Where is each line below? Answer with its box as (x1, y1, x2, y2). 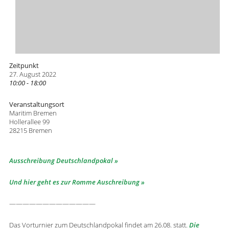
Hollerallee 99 (9, 117, 50, 126)
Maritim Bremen (9, 108, 57, 118)
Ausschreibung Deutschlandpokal (9, 156, 113, 165)
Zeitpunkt (9, 61, 39, 70)
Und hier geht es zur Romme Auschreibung (9, 177, 140, 187)
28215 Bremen (9, 126, 52, 135)
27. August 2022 (9, 70, 56, 79)
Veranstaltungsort (9, 100, 64, 109)
